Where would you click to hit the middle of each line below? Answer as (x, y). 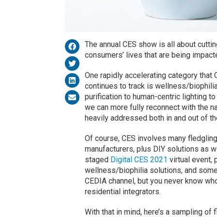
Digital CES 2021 (139, 160)
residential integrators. (123, 192)
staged (97, 160)
